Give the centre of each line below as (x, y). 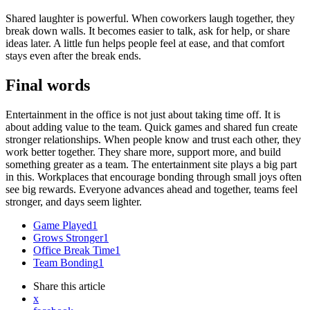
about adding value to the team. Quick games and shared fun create (152, 127)
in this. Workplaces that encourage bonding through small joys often (154, 176)
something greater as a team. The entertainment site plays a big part (151, 164)
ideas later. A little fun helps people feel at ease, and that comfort (145, 43)
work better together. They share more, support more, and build (143, 152)
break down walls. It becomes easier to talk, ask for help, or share (148, 30)
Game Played (63, 225)
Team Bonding (66, 262)
